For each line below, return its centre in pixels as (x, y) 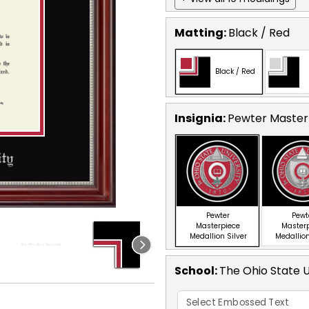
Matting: (201, 32)
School (195, 270)
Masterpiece (218, 226)
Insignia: (201, 118)
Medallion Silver (218, 236)
